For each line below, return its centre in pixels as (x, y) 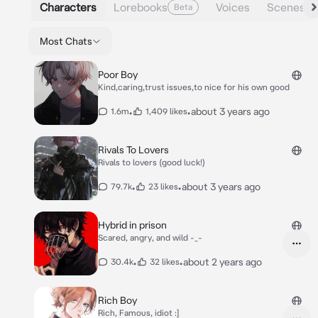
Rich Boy (117, 300)
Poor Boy (118, 75)
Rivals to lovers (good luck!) (152, 162)
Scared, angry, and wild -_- (150, 237)
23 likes (163, 186)
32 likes (165, 262)
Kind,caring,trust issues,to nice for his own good (194, 87)
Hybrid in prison (132, 225)
